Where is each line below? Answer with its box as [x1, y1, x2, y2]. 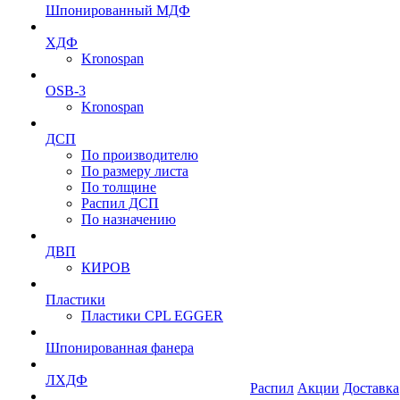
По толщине [81, 179, 156, 195]
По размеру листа [81, 163, 188, 179]
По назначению [81, 212, 176, 227]
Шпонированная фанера [46, 340, 194, 355]
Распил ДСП [81, 196, 159, 211]
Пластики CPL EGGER [81, 308, 223, 323]
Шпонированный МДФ [46, 3, 190, 18]
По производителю [81, 147, 198, 162]
